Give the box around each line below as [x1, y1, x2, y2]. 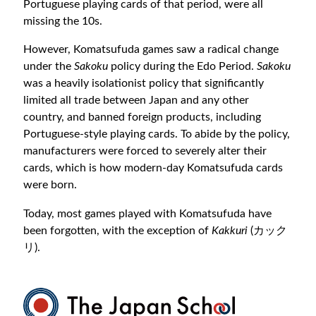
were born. [23, 179, 78, 191]
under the [23, 61, 75, 73]
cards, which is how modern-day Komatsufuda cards [23, 162, 284, 174]
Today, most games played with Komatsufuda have [23, 207, 272, 219]
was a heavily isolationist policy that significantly [23, 78, 265, 90]
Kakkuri [212, 224, 251, 236]
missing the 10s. [23, 15, 103, 27]
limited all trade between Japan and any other [23, 95, 250, 107]
